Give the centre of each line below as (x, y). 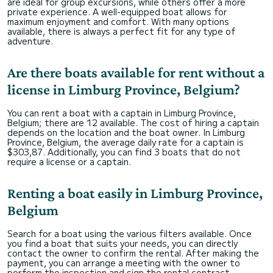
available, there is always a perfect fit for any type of (122, 31)
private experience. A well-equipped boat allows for (117, 12)
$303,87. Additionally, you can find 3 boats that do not (124, 152)
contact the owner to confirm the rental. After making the (133, 253)
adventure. (30, 41)
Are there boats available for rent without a (136, 72)
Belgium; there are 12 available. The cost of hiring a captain (133, 122)
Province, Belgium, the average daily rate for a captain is (126, 142)
